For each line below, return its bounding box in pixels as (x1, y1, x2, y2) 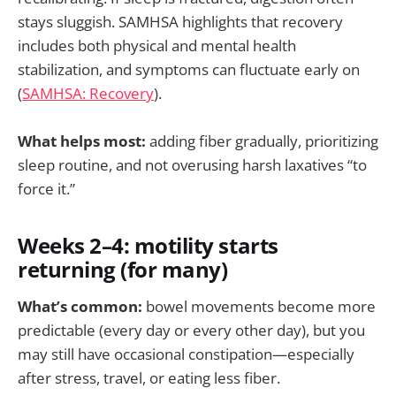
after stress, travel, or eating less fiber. (18, 367, 280, 388)
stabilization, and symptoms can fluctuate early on (18, 58, 360, 80)
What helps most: (18, 131, 146, 152)
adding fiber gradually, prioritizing (146, 131, 378, 152)
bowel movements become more (142, 295, 376, 316)
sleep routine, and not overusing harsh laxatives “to (18, 155, 367, 176)
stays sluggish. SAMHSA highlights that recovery (18, 11, 343, 32)
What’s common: (18, 295, 142, 316)
